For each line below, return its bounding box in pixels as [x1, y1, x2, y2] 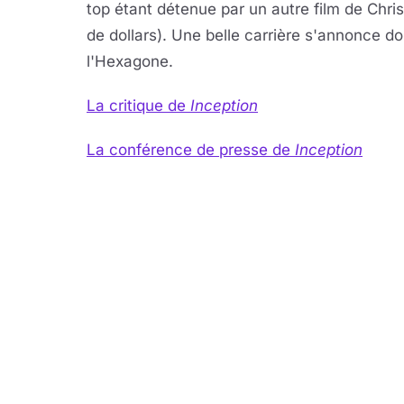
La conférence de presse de [87, 141, 295, 159]
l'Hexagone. [87, 52, 173, 70]
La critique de [87, 96, 190, 115]
